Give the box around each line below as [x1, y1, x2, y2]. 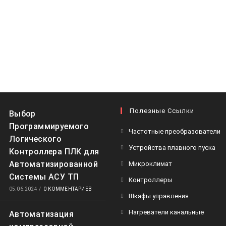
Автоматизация [9, 209, 74, 219]
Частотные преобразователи [129, 128, 220, 136]
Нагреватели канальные [129, 208, 204, 216]
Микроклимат [129, 160, 172, 168]
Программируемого [9, 122, 89, 132]
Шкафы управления [129, 192, 189, 200]
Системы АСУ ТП [9, 172, 79, 182]
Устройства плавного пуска [129, 144, 215, 152]
